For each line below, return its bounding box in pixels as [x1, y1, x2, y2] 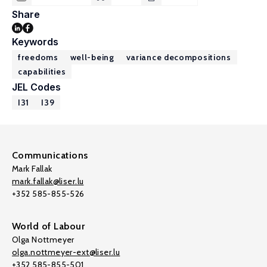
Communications [12, 150, 88, 161]
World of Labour [12, 221, 85, 232]
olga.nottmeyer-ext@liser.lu [12, 247, 120, 257]
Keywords [12, 36, 58, 48]
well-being [70, 52, 114, 63]
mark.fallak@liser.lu [12, 176, 84, 187]
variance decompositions [126, 52, 231, 63]
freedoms [18, 52, 58, 63]
